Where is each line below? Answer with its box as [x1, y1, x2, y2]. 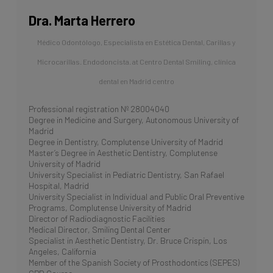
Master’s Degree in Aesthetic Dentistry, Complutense [28, 147, 218, 158]
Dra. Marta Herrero [28, 12, 135, 28]
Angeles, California [28, 246, 96, 257]
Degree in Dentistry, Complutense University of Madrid [28, 136, 223, 147]
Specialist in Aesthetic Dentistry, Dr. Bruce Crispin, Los [28, 235, 227, 246]
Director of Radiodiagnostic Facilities [28, 213, 165, 224]
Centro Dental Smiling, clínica [139, 57, 236, 66]
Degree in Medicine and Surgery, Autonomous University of [28, 114, 239, 125]
